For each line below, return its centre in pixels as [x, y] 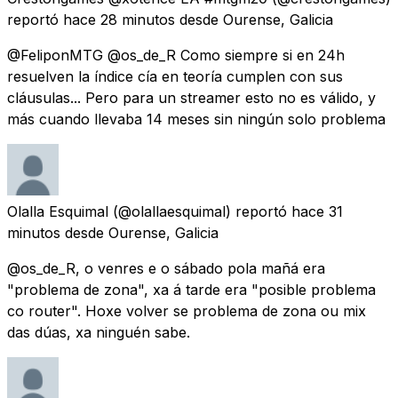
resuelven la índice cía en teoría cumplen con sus [175, 76]
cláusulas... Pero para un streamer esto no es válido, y [191, 97]
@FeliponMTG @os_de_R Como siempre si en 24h [176, 55]
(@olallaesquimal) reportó [200, 211]
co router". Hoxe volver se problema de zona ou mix [187, 310]
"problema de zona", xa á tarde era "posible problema [191, 289]
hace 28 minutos [119, 19]
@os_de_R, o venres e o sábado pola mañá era [166, 268]
